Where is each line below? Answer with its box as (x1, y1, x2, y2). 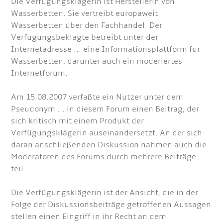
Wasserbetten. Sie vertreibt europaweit (11, 8, 158, 18)
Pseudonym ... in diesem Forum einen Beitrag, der (11, 104, 200, 114)
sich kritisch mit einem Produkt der (11, 116, 144, 126)
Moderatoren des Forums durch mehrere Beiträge (11, 152, 197, 162)
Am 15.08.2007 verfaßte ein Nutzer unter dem (11, 92, 184, 102)
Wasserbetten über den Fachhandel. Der (11, 20, 163, 30)
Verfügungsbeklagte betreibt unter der (11, 32, 159, 42)
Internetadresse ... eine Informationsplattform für (11, 44, 201, 54)
